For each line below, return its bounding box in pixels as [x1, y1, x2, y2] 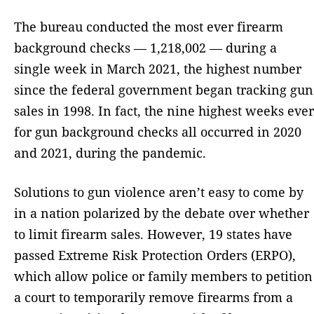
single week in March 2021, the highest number [14, 60, 301, 77]
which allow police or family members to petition [14, 267, 313, 285]
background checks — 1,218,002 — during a [14, 39, 277, 56]
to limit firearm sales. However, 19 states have [14, 225, 292, 243]
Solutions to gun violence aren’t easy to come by [14, 183, 303, 200]
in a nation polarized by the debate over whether [14, 204, 309, 221]
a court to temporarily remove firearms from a [14, 288, 293, 306]
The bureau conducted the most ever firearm [14, 18, 283, 35]
